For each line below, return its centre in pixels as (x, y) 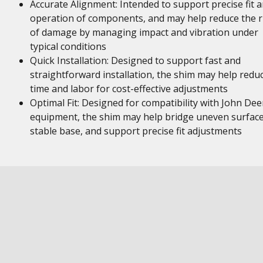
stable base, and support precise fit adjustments (136, 131)
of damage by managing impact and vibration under (144, 32)
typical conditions (68, 46)
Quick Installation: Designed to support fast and (135, 60)
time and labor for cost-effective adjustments (129, 89)
